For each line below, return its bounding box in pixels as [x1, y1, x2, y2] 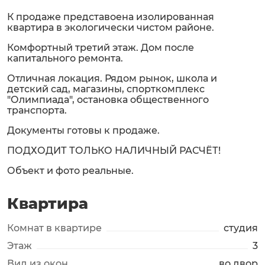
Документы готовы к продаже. [7, 125, 160, 136]
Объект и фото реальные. [7, 165, 134, 176]
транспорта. [7, 105, 67, 116]
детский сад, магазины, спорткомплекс [7, 83, 205, 95]
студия [224, 222, 258, 234]
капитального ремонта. [7, 53, 123, 64]
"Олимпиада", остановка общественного [7, 94, 209, 105]
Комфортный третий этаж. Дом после [7, 42, 194, 53]
